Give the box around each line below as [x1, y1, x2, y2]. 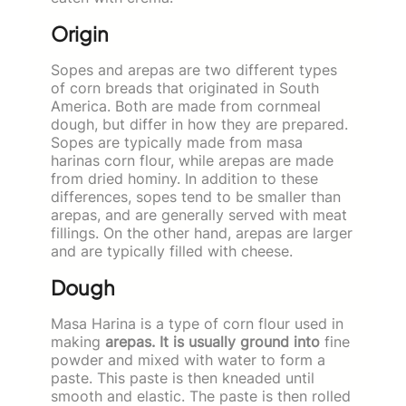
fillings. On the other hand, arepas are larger [51, 223, 353, 242]
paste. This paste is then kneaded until [51, 368, 314, 387]
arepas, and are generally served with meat [51, 205, 347, 224]
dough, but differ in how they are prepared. [51, 114, 348, 133]
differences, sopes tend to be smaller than [51, 187, 341, 206]
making [51, 332, 105, 351]
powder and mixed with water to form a [51, 350, 325, 369]
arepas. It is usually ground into [105, 332, 320, 351]
